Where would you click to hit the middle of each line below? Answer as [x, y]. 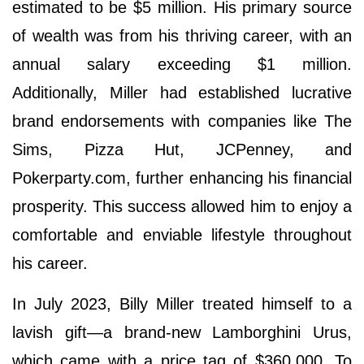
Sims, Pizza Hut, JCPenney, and [182, 149]
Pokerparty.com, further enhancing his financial [182, 178]
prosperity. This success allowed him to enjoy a [182, 206]
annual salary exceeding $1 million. [182, 64]
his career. [50, 263]
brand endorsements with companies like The [182, 121]
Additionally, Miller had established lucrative [182, 92]
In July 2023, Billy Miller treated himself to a [182, 303]
